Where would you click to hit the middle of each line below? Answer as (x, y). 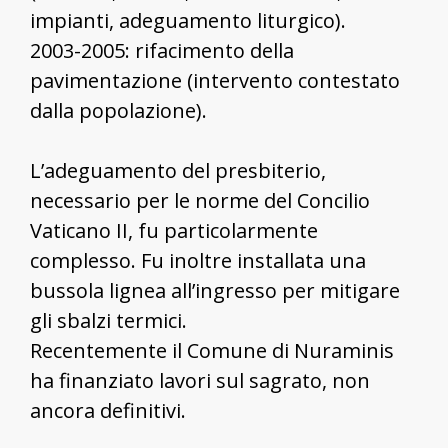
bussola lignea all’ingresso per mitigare (215, 290)
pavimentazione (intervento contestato (215, 80)
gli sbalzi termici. (108, 320)
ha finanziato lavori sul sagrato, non (200, 380)
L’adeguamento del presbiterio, (178, 170)
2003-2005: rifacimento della (162, 50)
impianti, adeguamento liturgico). (188, 20)
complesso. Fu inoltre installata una (198, 260)
